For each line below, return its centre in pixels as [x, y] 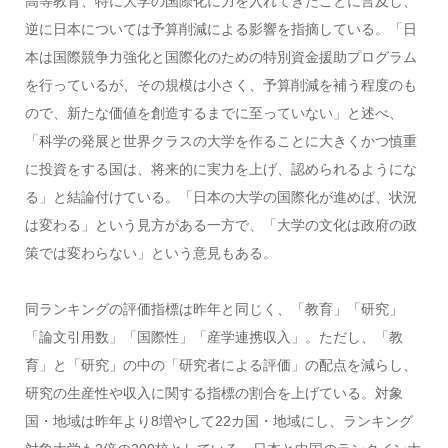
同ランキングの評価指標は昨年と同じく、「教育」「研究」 [213, 308]
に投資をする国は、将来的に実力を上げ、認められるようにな [220, 168]
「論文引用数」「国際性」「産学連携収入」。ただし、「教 [213, 336]
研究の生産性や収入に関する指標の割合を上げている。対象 [213, 392]
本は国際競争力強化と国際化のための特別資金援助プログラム [220, 56]
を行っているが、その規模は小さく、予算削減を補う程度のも [220, 84]
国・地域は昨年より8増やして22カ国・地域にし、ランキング [218, 420]
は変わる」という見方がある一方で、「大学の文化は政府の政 [220, 224]
